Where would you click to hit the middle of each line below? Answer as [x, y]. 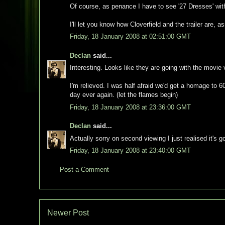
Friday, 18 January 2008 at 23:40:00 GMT [130, 150]
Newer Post [68, 213]
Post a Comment [84, 169]
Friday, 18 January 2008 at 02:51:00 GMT [130, 36]
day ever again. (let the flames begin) [124, 95]
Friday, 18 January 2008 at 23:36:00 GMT [130, 107]
